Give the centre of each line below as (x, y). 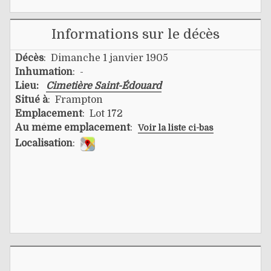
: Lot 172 (103, 113)
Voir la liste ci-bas (176, 127)
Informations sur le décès (135, 34)
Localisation (44, 143)
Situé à (31, 100)
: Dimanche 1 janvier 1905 (106, 58)
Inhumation (44, 72)
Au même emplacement (73, 127)
